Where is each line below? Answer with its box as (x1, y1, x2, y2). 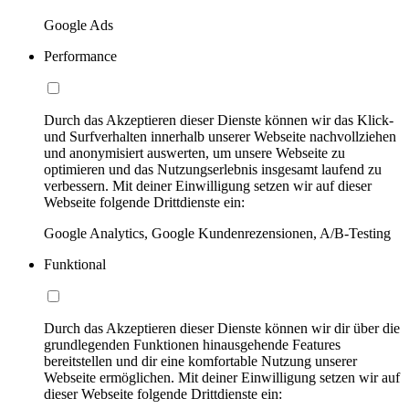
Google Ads (44, 17, 113, 34)
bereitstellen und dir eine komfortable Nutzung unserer (44, 353, 357, 370)
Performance (44, 48, 117, 65)
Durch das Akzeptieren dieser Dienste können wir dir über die (44, 320, 400, 337)
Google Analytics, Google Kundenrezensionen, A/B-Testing (44, 225, 391, 242)
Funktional (44, 257, 106, 273)
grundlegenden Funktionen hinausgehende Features (44, 337, 341, 353)
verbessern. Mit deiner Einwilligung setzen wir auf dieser (44, 178, 372, 194)
